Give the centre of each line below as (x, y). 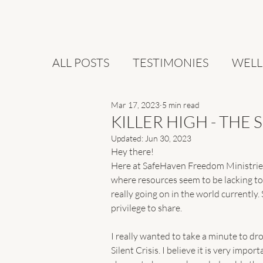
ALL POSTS (81, 62)
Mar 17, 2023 (135, 104)
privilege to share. (147, 208)
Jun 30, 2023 (168, 138)
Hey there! (132, 151)
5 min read (181, 104)
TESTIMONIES (171, 62)
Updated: (128, 138)
